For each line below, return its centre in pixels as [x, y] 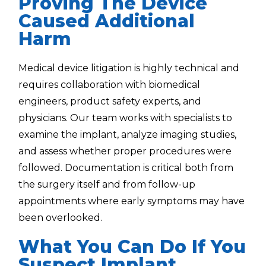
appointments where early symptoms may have [132, 201]
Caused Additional [107, 21]
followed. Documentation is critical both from [126, 168]
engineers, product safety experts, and [110, 102]
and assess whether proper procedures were [125, 151]
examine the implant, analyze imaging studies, [128, 135]
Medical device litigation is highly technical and [129, 68]
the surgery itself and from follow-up [107, 185]
